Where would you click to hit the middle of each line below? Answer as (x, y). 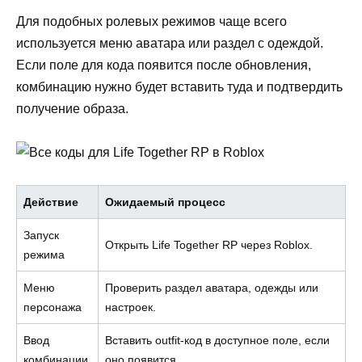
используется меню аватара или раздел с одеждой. (170, 43)
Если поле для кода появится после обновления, (164, 65)
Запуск (41, 236)
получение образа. (72, 108)
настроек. (130, 307)
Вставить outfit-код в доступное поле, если (217, 341)
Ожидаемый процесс (165, 202)
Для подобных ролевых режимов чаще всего (152, 21)
